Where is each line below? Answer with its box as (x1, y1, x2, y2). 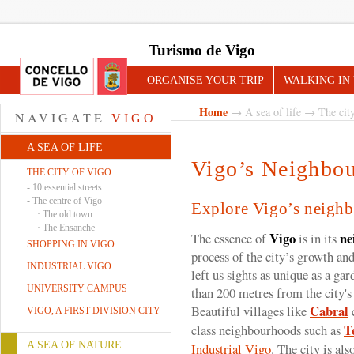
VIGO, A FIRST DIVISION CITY (27, 305, 160, 316)
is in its (296, 229, 340, 247)
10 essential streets (32, 182, 102, 193)
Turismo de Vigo (149, 42, 255, 58)
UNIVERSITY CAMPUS (27, 283, 127, 294)
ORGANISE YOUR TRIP (147, 73, 264, 86)
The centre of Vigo (32, 195, 102, 206)
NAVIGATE (15, 109, 111, 126)
